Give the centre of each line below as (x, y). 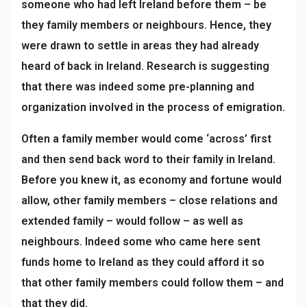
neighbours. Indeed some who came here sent (141, 242)
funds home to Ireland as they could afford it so (143, 262)
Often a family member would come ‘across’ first (146, 139)
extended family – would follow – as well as (132, 221)
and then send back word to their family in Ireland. (148, 159)
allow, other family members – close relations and (149, 200)
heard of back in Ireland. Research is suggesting (145, 66)
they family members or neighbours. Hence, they (146, 25)
